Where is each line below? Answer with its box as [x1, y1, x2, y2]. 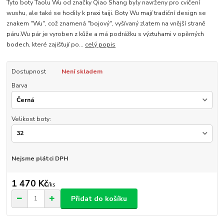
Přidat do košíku [71, 193, 127, 203]
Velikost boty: [11, 115, 51, 123]
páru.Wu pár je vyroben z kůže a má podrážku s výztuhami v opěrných [6, 30, 204, 38]
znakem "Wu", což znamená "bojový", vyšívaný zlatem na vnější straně [6, 19, 206, 28]
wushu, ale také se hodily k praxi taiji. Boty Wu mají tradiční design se [6, 9, 206, 17]
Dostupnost [11, 67, 46, 76]
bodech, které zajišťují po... [6, 40, 85, 49]
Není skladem [61, 67, 102, 76]
